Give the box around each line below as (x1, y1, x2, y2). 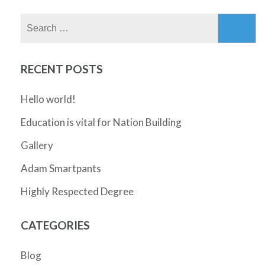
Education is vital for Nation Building (21, 115, 182, 128)
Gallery (21, 138, 53, 151)
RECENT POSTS (21, 62, 103, 76)
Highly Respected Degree (21, 185, 134, 198)
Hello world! (21, 92, 76, 105)
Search (161, 14, 193, 27)
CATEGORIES (21, 218, 90, 232)
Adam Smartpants (21, 161, 101, 174)
